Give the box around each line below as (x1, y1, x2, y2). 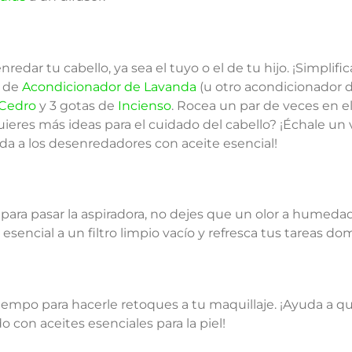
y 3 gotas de (36, 97, 118, 113)
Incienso (118, 97, 171, 113)
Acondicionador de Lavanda (22, 79, 196, 94)
